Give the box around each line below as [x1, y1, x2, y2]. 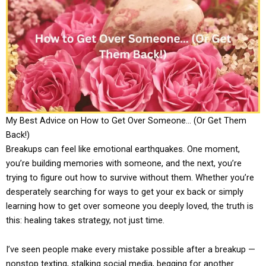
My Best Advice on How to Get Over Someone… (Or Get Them [6, 115, 246, 126]
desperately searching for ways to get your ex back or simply [6, 186, 243, 197]
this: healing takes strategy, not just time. [6, 214, 164, 226]
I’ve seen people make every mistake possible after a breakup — [6, 244, 255, 255]
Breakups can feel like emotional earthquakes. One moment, [6, 143, 240, 154]
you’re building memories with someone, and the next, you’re [6, 157, 242, 169]
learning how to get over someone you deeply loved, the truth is [6, 200, 254, 211]
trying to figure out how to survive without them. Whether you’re [6, 172, 254, 183]
